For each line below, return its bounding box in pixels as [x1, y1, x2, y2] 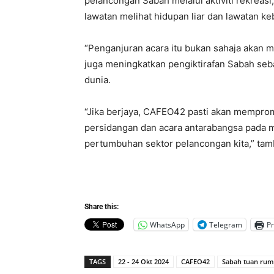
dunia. [84, 74, 111, 86]
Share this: [84, 202, 119, 212]
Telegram [209, 219, 242, 230]
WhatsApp [150, 219, 185, 230]
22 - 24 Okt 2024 [118, 257, 169, 267]
